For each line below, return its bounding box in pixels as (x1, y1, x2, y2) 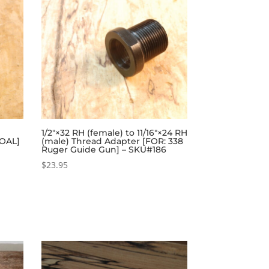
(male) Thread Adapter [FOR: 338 (41, 135, 183, 147)
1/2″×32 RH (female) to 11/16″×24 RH (41, 127, 187, 138)
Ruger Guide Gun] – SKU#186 (41, 144, 166, 155)
